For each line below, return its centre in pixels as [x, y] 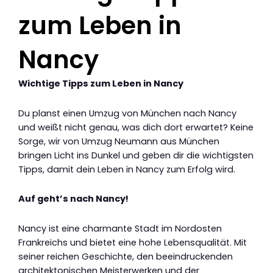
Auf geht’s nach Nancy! [73, 199]
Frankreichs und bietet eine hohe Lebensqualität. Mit [133, 242]
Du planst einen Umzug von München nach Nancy [127, 113]
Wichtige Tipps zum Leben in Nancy [101, 84]
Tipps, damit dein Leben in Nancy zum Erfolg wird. [127, 169]
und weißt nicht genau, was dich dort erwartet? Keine [136, 127]
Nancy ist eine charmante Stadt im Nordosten [120, 228]
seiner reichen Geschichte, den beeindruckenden [126, 256]
